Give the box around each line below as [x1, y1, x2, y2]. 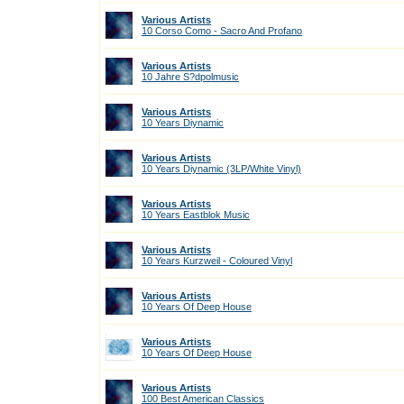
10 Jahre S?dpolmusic [142, 71, 239, 82]
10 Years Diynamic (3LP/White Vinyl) [142, 163, 301, 174]
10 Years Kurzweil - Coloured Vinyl [142, 255, 292, 266]
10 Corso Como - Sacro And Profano [142, 25, 302, 36]
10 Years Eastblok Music [142, 209, 250, 220]
